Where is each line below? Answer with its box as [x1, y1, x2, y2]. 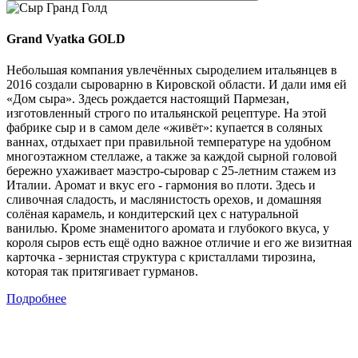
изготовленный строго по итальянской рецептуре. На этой [6, 106, 327, 121]
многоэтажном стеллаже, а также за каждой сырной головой [6, 149, 337, 164]
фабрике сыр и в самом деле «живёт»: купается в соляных [6, 121, 323, 135]
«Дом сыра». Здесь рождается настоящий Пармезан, [6, 92, 289, 106]
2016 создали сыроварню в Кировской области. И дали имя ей [6, 78, 347, 92]
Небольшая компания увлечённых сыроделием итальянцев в [6, 63, 337, 78]
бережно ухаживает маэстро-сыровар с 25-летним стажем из [6, 164, 336, 178]
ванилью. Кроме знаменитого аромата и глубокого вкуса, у [6, 221, 329, 236]
